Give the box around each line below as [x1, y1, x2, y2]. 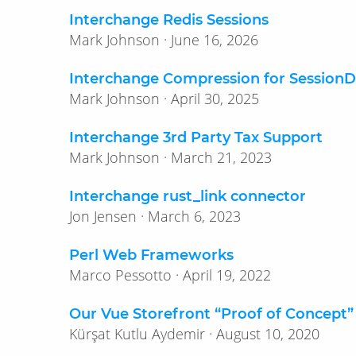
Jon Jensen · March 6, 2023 [148, 207, 241, 226]
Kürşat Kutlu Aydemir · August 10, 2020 [216, 324, 319, 344]
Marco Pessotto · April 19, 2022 [183, 265, 271, 285]
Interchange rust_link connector [69, 188, 306, 206]
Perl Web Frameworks [69, 246, 234, 265]
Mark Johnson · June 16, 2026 [171, 30, 258, 50]
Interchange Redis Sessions [69, 11, 269, 29]
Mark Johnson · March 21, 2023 [171, 148, 272, 168]
